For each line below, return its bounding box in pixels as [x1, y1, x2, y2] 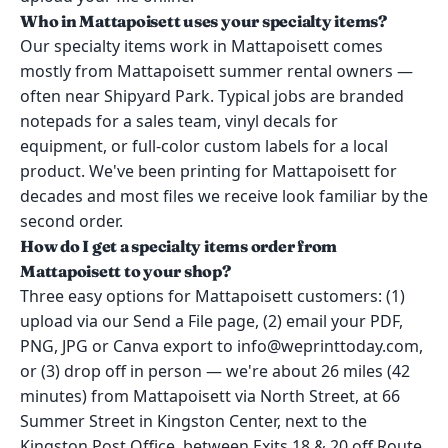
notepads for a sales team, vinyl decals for [20, 110, 338, 132]
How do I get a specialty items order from [20, 236, 338, 256]
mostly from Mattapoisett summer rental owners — [20, 60, 413, 82]
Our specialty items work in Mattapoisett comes [20, 35, 383, 57]
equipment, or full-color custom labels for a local [20, 135, 388, 157]
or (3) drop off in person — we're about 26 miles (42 [20, 360, 410, 382]
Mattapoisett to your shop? [20, 261, 231, 281]
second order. [20, 210, 123, 232]
